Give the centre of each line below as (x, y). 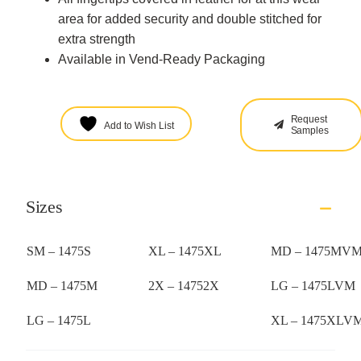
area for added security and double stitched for (189, 19)
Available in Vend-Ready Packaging (161, 59)
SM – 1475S (58, 251)
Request (309, 119)
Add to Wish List (139, 125)
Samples (309, 130)
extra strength (96, 39)
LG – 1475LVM (313, 285)
